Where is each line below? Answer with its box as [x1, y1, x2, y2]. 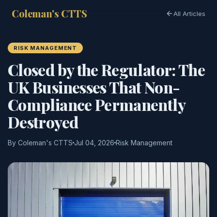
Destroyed [8, 111, 78, 132]
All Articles [173, 9, 205, 17]
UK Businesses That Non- [8, 77, 180, 97]
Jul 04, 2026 [74, 139, 114, 147]
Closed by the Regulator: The [8, 59, 205, 80]
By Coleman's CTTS [8, 139, 73, 147]
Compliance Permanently [8, 94, 185, 115]
